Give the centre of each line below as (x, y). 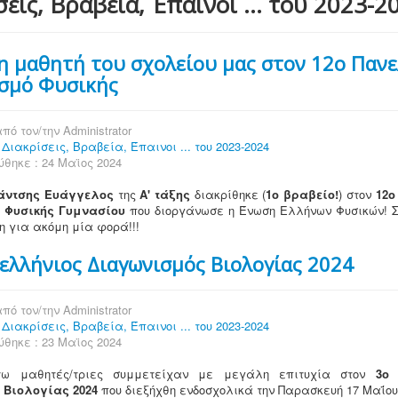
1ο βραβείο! (302, 194)
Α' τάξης (165, 194)
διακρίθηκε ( (228, 194)
